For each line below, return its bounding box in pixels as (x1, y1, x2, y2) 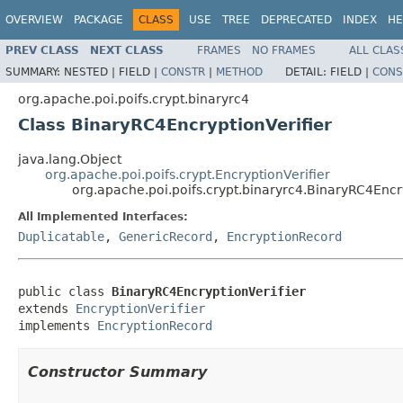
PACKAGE (74, 13, 123, 26)
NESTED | (64, 65, 119, 78)
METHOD (216, 65, 263, 78)
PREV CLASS (5, 43, 79, 57)
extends (18, 300, 76, 316)
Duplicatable (18, 228, 104, 244)
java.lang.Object (18, 151, 121, 166)
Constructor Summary (28, 363, 207, 381)
